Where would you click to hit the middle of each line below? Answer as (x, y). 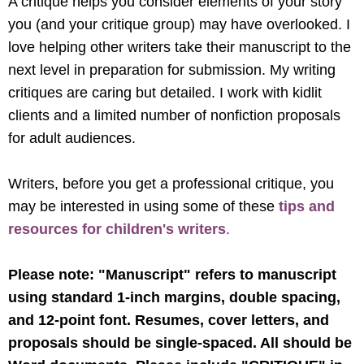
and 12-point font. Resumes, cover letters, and (169, 320)
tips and (307, 206)
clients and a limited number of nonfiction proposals (174, 115)
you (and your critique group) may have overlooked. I (179, 24)
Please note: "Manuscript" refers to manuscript (172, 274)
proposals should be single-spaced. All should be (180, 342)
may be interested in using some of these (143, 206)
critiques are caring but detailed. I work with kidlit (165, 92)
